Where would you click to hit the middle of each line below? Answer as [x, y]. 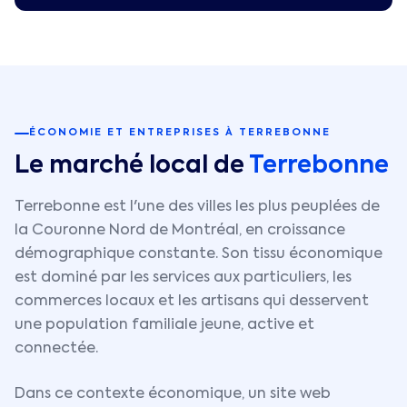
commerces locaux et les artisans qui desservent [192, 302]
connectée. [56, 349]
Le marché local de [129, 166]
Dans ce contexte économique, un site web [173, 394]
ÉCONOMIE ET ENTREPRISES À [134, 133]
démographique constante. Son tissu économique [199, 254]
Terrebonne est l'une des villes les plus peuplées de [197, 207]
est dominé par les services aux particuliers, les [183, 278]
